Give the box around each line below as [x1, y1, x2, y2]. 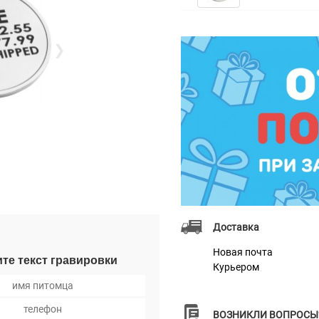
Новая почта [213, 246, 273, 258]
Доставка [213, 221, 259, 234]
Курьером [213, 261, 259, 273]
